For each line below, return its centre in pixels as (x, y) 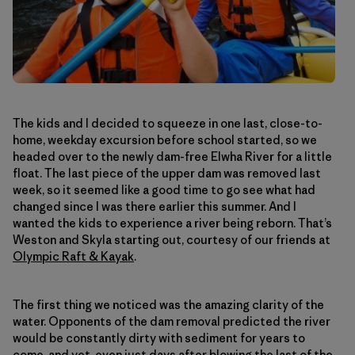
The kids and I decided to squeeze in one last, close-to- (168, 124)
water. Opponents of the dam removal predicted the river (172, 322)
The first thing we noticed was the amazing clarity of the (168, 305)
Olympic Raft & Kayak (73, 257)
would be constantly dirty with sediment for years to (159, 338)
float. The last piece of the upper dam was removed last (167, 174)
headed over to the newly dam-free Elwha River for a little (172, 157)
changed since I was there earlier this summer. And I (155, 207)
